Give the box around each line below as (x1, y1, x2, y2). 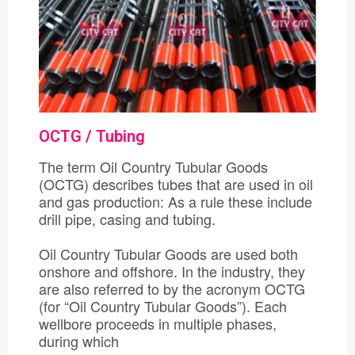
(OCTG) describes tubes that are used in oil (39, 174, 313, 195)
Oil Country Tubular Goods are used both (39, 243, 298, 265)
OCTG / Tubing (39, 127, 145, 147)
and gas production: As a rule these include (39, 191, 312, 212)
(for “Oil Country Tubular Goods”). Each (39, 296, 287, 317)
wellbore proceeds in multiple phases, (39, 313, 277, 334)
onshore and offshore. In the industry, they (39, 261, 305, 282)
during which (39, 330, 119, 352)
